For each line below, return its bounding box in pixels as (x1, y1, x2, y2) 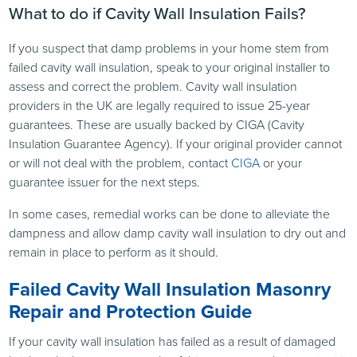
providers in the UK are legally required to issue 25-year (9, 96, 311, 116)
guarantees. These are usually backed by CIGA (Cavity (9, 116, 305, 135)
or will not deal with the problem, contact (9, 154, 232, 173)
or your (260, 154, 303, 173)
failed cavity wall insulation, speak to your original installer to (9, 58, 331, 77)
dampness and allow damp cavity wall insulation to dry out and (9, 224, 347, 243)
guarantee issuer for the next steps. (9, 173, 201, 192)
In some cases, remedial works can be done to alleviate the (9, 205, 331, 224)
